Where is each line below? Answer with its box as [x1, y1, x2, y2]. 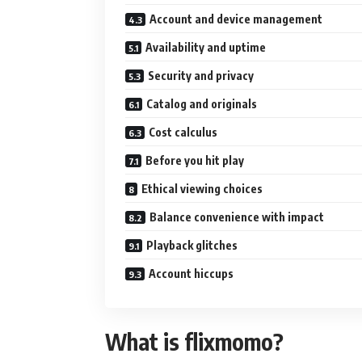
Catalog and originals [146, 96, 257, 111]
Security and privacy [148, 68, 254, 82]
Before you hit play [145, 153, 244, 167]
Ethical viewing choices [141, 181, 263, 196]
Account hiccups [149, 266, 234, 280]
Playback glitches [146, 238, 238, 252]
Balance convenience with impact [149, 209, 324, 224]
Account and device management [149, 11, 322, 26]
